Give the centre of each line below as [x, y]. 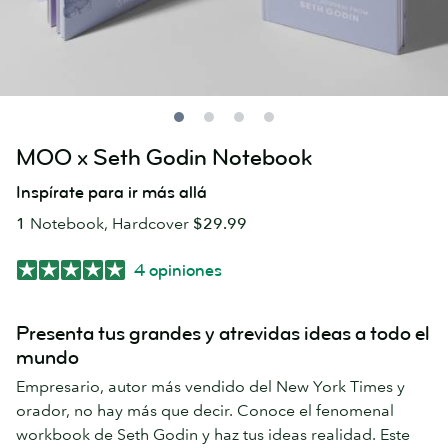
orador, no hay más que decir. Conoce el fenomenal [205, 410]
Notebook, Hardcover [109, 223]
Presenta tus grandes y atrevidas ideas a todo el [223, 334]
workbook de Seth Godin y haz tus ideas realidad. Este [213, 434]
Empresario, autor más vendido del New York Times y [210, 386]
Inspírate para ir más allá [111, 192]
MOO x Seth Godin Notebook [164, 157]
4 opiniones [178, 270]
